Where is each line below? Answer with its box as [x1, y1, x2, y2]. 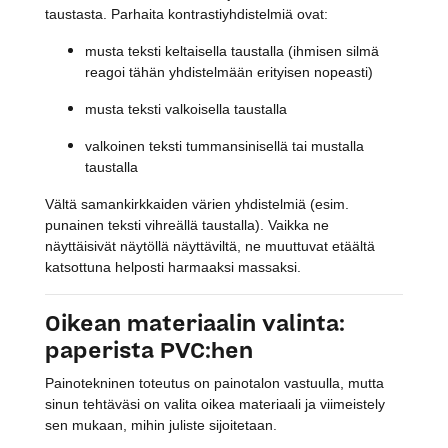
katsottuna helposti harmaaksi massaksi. [45, 258, 301, 275]
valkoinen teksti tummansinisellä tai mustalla [85, 137, 364, 154]
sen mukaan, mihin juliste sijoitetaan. [45, 416, 277, 433]
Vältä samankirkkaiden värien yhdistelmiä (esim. [45, 195, 349, 212]
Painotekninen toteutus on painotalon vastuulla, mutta [45, 374, 384, 391]
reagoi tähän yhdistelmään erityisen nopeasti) [85, 63, 373, 80]
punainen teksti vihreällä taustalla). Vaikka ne [45, 216, 329, 233]
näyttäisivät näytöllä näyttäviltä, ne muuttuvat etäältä [45, 237, 375, 254]
